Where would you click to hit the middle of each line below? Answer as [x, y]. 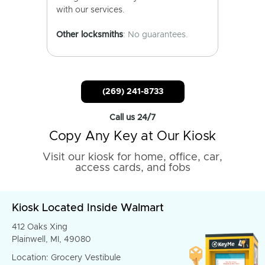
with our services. [91, 10]
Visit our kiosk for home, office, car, [132, 157]
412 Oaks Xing [40, 227]
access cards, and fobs [132, 168]
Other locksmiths [90, 35]
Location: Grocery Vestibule [66, 258]
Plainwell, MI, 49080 [51, 240]
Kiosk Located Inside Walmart [88, 208]
